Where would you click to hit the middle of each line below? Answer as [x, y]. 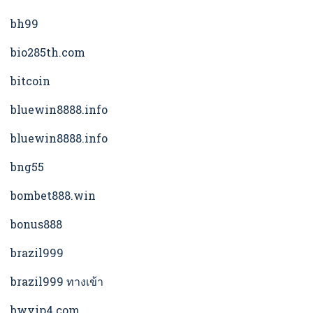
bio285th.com [48, 52]
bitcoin [30, 81]
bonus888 [36, 224]
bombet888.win [53, 196]
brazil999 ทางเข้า [57, 282]
